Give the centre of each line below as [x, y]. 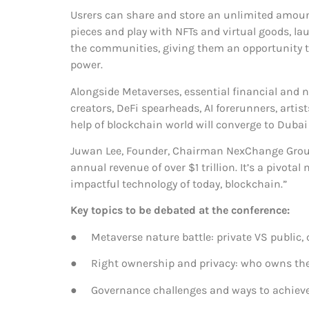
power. [87, 65]
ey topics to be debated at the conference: [183, 210]
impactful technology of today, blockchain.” [179, 183]
